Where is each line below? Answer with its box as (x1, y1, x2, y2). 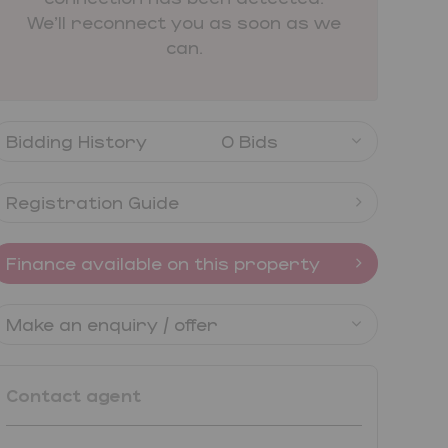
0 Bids (220, 129, 278, 152)
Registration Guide (6, 190, 179, 213)
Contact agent (6, 383, 141, 406)
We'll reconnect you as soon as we (27, 10, 341, 33)
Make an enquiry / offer (6, 312, 218, 335)
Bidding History (6, 129, 147, 152)
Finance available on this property (6, 251, 320, 274)
